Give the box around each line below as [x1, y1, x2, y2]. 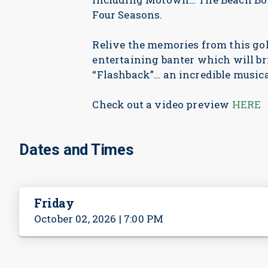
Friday [34, 195, 75, 211]
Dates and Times [19, 141, 134, 159]
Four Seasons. [92, 8, 163, 22]
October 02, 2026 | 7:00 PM [34, 212, 164, 226]
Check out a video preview [92, 98, 232, 111]
